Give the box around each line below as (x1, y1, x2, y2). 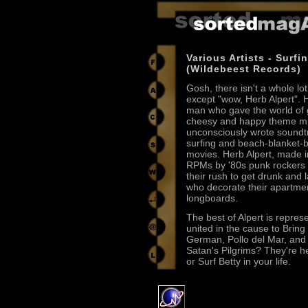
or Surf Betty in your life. (186, 256, 291, 267)
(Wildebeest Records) (186, 63, 301, 74)
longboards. (186, 192, 238, 203)
